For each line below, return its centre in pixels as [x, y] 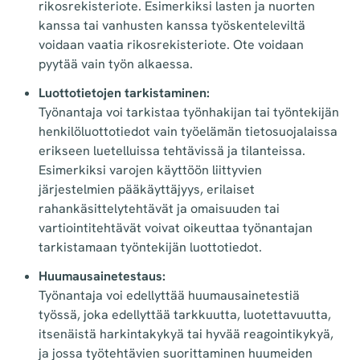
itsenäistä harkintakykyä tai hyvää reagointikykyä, [186, 334]
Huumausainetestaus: [102, 276]
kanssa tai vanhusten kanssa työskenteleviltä [172, 26]
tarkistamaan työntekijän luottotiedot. [150, 247]
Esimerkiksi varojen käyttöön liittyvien [150, 170]
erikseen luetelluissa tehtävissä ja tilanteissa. [172, 151]
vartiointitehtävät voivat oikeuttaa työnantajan [176, 228]
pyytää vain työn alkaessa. [116, 64]
